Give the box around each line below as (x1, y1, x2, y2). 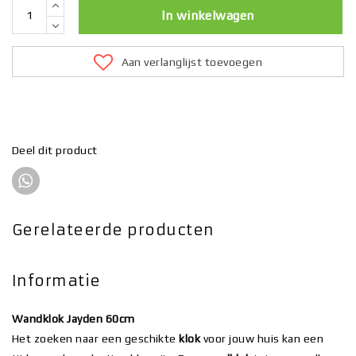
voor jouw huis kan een (200, 332, 324, 346)
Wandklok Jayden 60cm (12, 312, 135, 326)
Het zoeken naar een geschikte (12, 332, 180, 346)
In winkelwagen (161, 8, 254, 24)
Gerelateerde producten (12, 220, 215, 240)
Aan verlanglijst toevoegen (121, 55, 262, 68)
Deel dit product (12, 144, 98, 157)
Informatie (12, 271, 101, 291)
